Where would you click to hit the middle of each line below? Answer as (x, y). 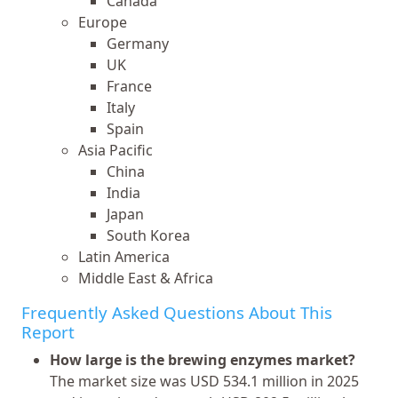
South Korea (148, 235)
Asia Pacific (115, 150)
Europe (103, 22)
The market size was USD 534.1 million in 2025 (204, 381)
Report (48, 331)
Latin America (124, 256)
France (129, 86)
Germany (138, 43)
